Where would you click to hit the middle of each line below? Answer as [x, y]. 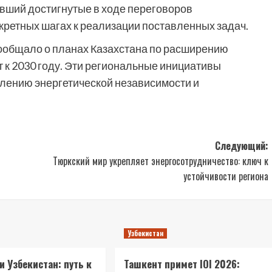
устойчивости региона [226, 176]
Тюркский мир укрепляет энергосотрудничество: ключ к [160, 161]
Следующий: [241, 146]
